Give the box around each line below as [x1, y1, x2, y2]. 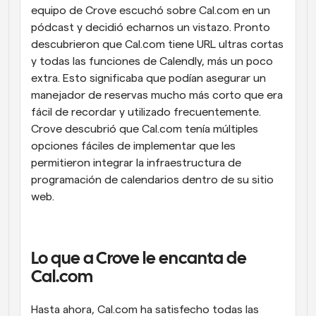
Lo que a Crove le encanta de [31, 251, 247, 267]
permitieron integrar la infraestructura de [31, 157, 241, 169]
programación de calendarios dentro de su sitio [31, 174, 274, 186]
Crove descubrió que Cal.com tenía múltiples [31, 123, 258, 135]
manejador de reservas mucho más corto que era [31, 90, 283, 101]
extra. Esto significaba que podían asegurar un [31, 73, 266, 84]
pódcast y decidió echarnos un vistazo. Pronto [31, 22, 270, 33]
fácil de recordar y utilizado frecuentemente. [31, 107, 261, 118]
